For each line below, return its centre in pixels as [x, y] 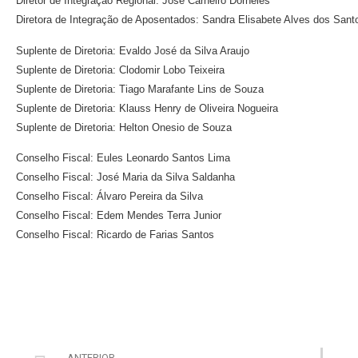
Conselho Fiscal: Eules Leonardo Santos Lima [123, 158]
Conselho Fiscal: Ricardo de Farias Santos [115, 235]
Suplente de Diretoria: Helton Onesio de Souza [124, 127]
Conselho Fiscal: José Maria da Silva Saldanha [125, 177]
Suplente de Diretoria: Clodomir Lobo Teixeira [120, 70]
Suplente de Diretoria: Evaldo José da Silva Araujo [133, 50]
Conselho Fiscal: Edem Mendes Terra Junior [119, 216]
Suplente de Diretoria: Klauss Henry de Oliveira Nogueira [147, 108]
